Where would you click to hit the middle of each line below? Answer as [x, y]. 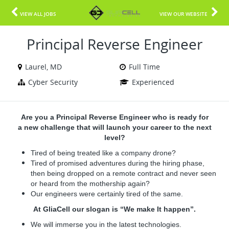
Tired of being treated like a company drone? [103, 153]
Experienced [153, 82]
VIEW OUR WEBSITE [184, 14]
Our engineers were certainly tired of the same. [108, 194]
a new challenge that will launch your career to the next [114, 127]
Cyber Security [53, 82]
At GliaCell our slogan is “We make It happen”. [114, 209]
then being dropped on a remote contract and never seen [123, 173]
